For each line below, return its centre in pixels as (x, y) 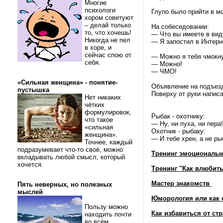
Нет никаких (103, 97)
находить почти (108, 214)
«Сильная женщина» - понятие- (67, 82)
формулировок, (108, 112)
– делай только (108, 25)
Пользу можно (106, 207)
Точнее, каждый (109, 142)
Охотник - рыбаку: (178, 131)
